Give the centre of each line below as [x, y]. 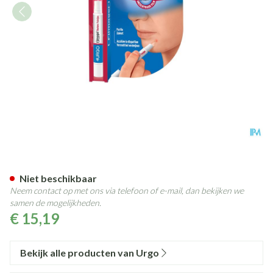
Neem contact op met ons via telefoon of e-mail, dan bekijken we [127, 190]
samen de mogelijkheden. [55, 203]
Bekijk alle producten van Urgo [90, 253]
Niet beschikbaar [58, 178]
